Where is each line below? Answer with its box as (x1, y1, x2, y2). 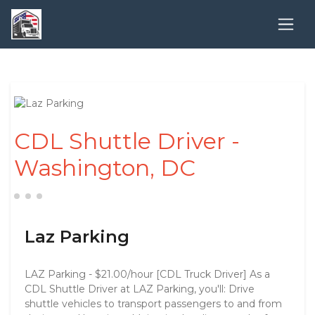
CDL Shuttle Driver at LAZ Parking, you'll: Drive (25, 283, 255, 295)
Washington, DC (14, 154, 195, 181)
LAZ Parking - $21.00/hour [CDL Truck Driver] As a (25, 268, 270, 281)
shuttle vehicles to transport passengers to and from (25, 297, 282, 310)
